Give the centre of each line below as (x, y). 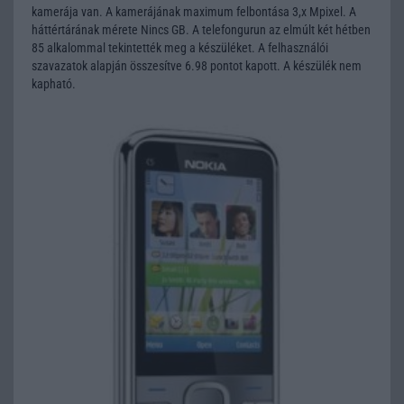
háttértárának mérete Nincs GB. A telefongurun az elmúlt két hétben (201, 30)
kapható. (54, 84)
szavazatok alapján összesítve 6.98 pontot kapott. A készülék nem (197, 66)
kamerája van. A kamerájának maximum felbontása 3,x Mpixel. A (194, 12)
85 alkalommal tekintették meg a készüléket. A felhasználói (180, 48)
